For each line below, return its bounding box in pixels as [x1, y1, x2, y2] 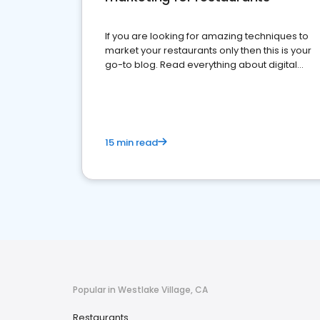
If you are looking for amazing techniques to [105, 29, 309, 43]
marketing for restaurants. [105, 72, 226, 86]
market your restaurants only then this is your [105, 44, 311, 57]
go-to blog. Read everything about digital [105, 58, 297, 71]
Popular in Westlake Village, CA [73, 284, 208, 296]
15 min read [105, 136, 158, 149]
